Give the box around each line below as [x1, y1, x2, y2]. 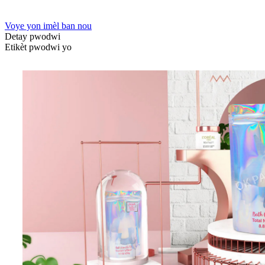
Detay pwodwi [5, 31, 60, 41]
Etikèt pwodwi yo [5, 41, 72, 52]
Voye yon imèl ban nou [5, 20, 92, 31]
